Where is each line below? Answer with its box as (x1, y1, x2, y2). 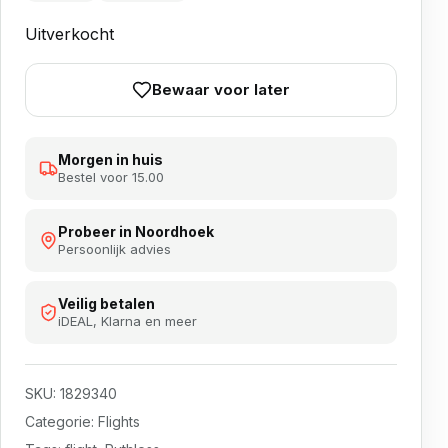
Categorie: (25, 413, 98, 431)
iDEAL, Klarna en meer (58, 313, 197, 330)
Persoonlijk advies (58, 241, 171, 258)
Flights (98, 413, 140, 431)
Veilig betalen (58, 295, 155, 313)
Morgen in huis (58, 151, 163, 169)
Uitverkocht (25, 24, 114, 45)
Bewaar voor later (152, 80, 290, 100)
